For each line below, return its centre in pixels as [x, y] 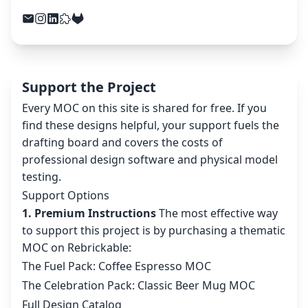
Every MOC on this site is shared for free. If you [144, 108]
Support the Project [89, 87]
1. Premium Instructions [89, 213]
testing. [42, 177]
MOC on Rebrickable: [77, 248]
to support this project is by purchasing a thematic [154, 231]
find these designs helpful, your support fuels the [151, 125]
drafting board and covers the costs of [122, 143]
